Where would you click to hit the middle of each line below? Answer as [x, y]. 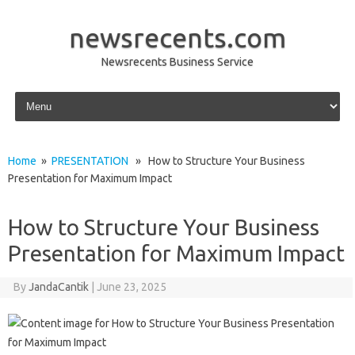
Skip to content [49, 94]
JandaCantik [58, 287]
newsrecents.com [177, 37]
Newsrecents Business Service [177, 62]
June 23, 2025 [131, 287]
